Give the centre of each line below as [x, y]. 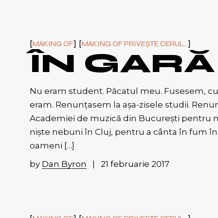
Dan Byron [64, 164]
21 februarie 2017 [135, 164]
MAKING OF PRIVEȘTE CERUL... [135, 44]
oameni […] [52, 145]
